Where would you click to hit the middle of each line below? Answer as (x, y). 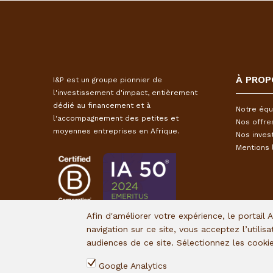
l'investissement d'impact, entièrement (125, 93)
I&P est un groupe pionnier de (108, 80)
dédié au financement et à (102, 105)
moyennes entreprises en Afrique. (116, 131)
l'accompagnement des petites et (116, 118)
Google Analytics (133, 266)
